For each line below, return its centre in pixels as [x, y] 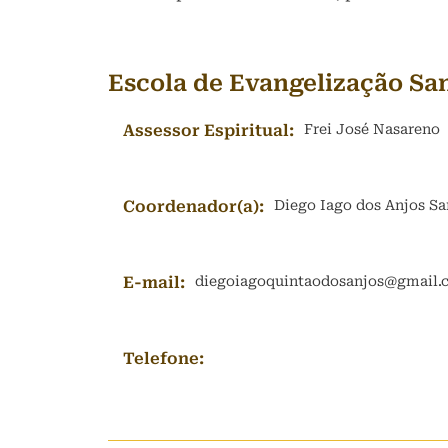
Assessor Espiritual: [208, 130]
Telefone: [163, 358]
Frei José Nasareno [372, 129]
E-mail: [154, 282]
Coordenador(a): [193, 206]
